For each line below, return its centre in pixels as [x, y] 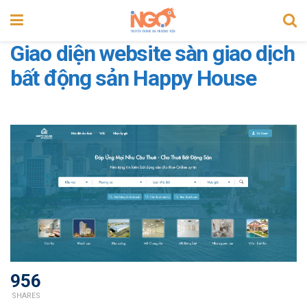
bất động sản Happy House [133, 78]
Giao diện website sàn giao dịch [152, 53]
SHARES [26, 296]
